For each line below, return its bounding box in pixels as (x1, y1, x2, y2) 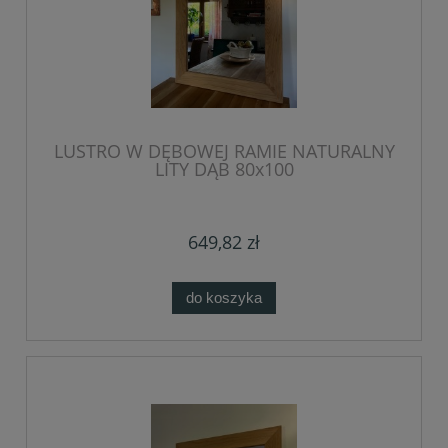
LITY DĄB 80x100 (154, 157, 294, 181)
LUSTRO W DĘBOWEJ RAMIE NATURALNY (53, 139, 395, 163)
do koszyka (186, 289, 262, 307)
